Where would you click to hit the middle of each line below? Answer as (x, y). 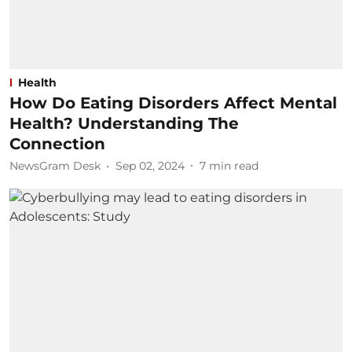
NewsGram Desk (55, 166)
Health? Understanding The (124, 123)
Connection (60, 143)
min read (234, 166)
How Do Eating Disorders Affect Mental (173, 103)
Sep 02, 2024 (150, 166)
